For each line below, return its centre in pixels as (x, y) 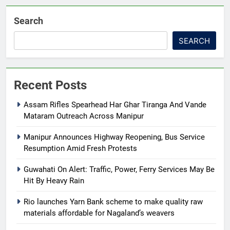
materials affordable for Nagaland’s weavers (99, 213)
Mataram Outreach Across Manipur (84, 116)
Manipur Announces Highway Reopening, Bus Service (114, 137)
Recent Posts (50, 85)
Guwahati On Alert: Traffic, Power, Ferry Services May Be (119, 169)
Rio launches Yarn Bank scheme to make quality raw (113, 202)
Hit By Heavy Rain (54, 180)
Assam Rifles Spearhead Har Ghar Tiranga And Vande (115, 104)
